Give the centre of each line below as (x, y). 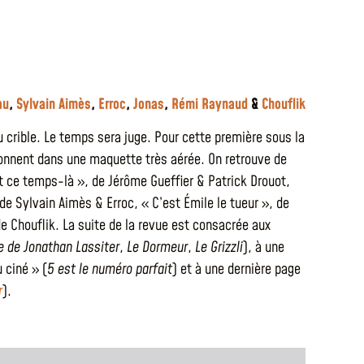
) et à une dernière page (236, 270)
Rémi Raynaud (210, 104)
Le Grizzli (219, 248)
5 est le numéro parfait (110, 270)
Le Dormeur (157, 248)
